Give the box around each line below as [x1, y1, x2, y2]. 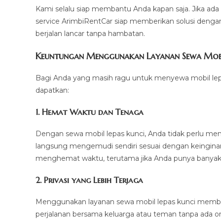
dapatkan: [36, 86, 69, 95]
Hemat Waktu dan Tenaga [42, 107, 144, 117]
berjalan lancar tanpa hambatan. [36, 29, 145, 38]
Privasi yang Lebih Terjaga [44, 175, 143, 185]
